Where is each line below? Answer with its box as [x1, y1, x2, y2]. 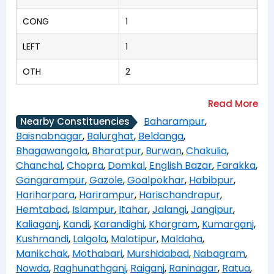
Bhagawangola [16, 144, 87, 158]
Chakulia [186, 144, 227, 158]
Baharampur [144, 114, 205, 128]
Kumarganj [202, 217, 254, 232]
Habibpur [189, 173, 234, 188]
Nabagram [193, 246, 245, 261]
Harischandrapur [139, 188, 220, 202]
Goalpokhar [127, 173, 185, 188]
